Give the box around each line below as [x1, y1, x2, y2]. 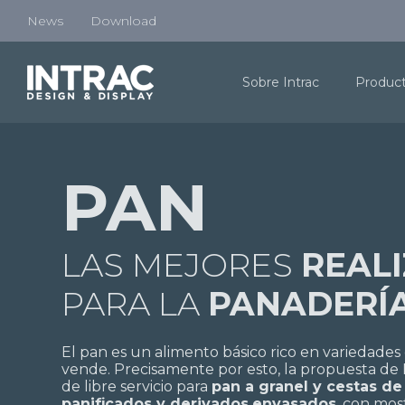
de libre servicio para [61, 378, 212, 396]
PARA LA [61, 284, 208, 324]
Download [90, 12, 156, 29]
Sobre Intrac [242, 74, 319, 90]
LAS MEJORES [61, 245, 301, 285]
